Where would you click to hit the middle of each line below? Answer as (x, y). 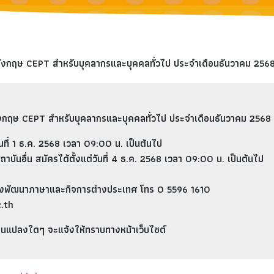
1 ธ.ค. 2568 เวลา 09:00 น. (68, 144)
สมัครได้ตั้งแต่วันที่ (72, 159)
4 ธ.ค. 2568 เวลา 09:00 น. (168, 159)
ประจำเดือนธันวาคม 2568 (220, 119)
